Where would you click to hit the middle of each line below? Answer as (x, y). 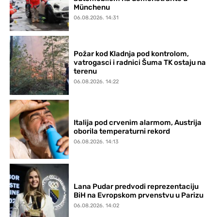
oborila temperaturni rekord (122, 131)
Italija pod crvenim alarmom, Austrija (138, 122)
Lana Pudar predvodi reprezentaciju (136, 187)
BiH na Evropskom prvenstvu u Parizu (139, 195)
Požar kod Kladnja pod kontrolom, (132, 54)
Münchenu (92, 7)
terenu (85, 71)
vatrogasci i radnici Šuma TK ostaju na (140, 63)
